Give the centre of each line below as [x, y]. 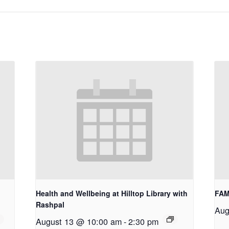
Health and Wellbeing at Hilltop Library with [112, 193]
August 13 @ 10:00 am [79, 221]
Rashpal [50, 204]
